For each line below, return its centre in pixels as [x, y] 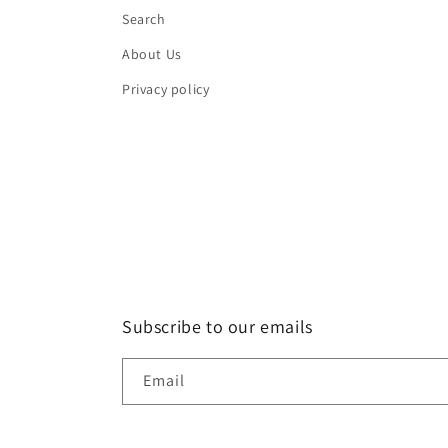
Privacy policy [166, 89]
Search [144, 19]
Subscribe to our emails [217, 327]
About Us [152, 54]
